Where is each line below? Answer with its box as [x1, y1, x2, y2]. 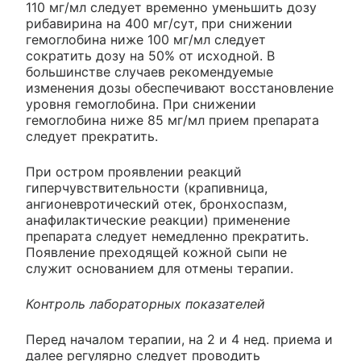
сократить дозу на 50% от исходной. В [26, 48, 275, 64]
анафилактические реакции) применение [26, 212, 290, 228]
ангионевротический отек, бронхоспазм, [26, 196, 287, 212]
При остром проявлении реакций [26, 164, 242, 180]
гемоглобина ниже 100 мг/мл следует [26, 31, 266, 48]
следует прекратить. [26, 128, 158, 144]
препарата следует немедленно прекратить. [26, 228, 309, 244]
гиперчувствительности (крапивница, [26, 180, 268, 196]
